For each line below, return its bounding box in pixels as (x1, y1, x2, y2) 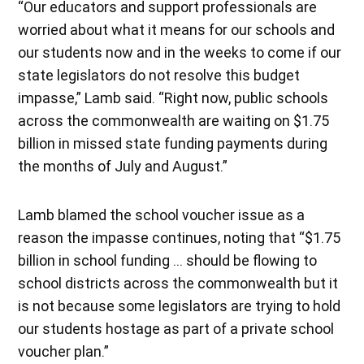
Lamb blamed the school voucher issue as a (18, 206, 305, 223)
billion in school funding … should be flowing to (18, 251, 318, 269)
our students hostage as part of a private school (18, 319, 335, 337)
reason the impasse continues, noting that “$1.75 (18, 228, 341, 246)
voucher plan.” (18, 342, 110, 360)
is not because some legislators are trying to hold (18, 297, 341, 314)
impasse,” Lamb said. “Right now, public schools (18, 89, 329, 106)
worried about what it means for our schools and (18, 20, 336, 38)
